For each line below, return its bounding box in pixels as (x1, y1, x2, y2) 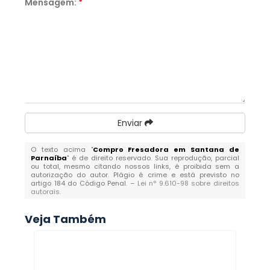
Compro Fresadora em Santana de (92, 145, 239, 154)
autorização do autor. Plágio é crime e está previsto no (31, 170, 239, 180)
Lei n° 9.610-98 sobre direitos (137, 178, 239, 188)
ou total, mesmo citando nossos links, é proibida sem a (31, 162, 239, 171)
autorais (31, 187, 60, 196)
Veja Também (25, 212, 107, 227)
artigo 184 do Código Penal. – (31, 178, 137, 188)
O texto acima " (31, 145, 93, 154)
